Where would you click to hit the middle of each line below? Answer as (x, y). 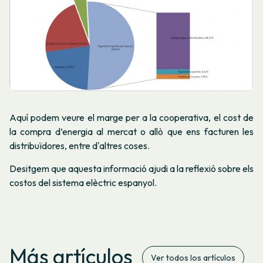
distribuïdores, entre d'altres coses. (80, 145)
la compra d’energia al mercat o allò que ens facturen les (131, 131)
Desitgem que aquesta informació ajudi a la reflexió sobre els (131, 169)
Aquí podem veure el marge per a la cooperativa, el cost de (131, 117)
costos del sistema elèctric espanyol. (83, 183)
